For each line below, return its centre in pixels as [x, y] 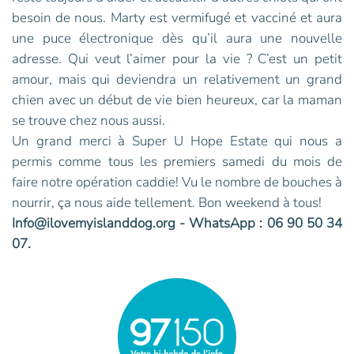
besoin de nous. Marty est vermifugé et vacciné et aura [177, 18]
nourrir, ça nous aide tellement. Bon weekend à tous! [167, 203]
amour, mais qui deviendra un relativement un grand [177, 80]
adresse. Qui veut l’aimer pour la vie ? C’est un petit [177, 59]
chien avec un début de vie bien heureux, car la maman [177, 100]
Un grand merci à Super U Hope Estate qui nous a [177, 141]
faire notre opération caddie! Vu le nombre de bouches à [177, 183]
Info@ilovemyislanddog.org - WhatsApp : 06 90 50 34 [177, 224]
